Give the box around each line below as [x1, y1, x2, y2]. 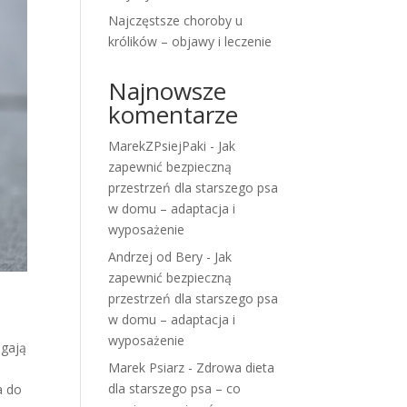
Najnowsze [108, 74, 227, 107]
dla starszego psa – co [108, 380, 242, 397]
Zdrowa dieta [196, 359, 275, 376]
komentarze [108, 98, 239, 131]
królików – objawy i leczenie [108, 33, 273, 50]
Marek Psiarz [108, 359, 185, 376]
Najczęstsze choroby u [108, 12, 243, 29]
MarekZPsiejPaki [108, 137, 207, 154]
